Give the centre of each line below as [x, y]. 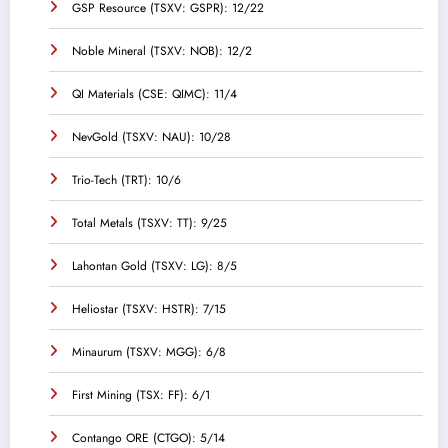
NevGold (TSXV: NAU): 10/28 [151, 137]
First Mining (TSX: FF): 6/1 [141, 395]
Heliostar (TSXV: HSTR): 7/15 [149, 309]
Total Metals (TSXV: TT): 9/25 [149, 223]
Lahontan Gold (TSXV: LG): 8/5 [154, 266]
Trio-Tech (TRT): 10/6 [126, 180]
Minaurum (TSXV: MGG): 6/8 [149, 352]
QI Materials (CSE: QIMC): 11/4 [154, 94]
